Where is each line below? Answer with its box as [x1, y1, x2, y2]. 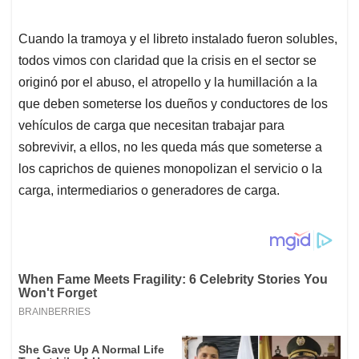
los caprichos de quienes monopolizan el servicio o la [18, 162, 322, 176]
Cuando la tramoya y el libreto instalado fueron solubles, [18, 32, 337, 46]
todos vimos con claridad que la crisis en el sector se [18, 54, 317, 68]
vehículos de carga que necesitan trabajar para [18, 119, 284, 133]
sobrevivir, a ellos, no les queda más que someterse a [18, 140, 322, 155]
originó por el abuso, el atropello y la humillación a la [18, 75, 317, 90]
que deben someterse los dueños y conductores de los [18, 97, 328, 111]
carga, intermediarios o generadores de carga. [18, 184, 280, 198]
